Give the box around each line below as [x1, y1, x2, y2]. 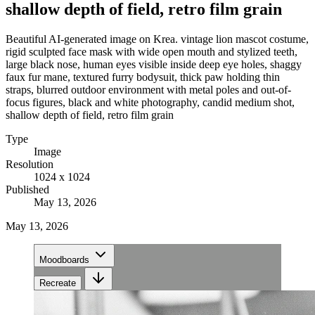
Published [6, 183, 49, 195]
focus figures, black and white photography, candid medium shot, [6, 96, 295, 108]
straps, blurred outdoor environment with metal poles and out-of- [6, 83, 291, 96]
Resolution [6, 157, 53, 170]
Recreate [39, 277, 76, 288]
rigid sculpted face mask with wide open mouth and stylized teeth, [6, 45, 297, 58]
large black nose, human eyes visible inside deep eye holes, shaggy [6, 58, 302, 70]
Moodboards [39, 254, 89, 265]
